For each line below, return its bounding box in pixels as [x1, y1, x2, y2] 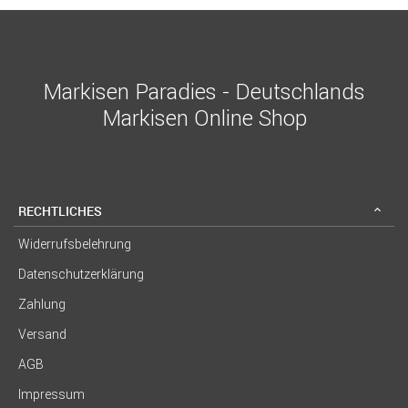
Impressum [18, 386, 85, 403]
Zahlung [18, 296, 66, 313]
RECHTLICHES [18, 201, 102, 219]
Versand [18, 326, 66, 343]
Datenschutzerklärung [18, 266, 144, 283]
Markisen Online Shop [101, 105, 307, 132]
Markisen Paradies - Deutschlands [43, 78, 365, 106]
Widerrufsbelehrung [18, 236, 131, 253]
